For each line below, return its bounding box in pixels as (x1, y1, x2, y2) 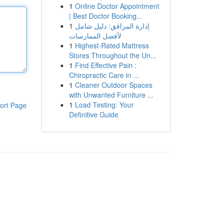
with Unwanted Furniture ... (69, 90, 153, 100)
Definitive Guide (69, 110, 118, 119)
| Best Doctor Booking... (69, 11, 143, 21)
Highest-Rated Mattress (74, 40, 149, 50)
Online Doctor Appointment (74, 1, 159, 11)
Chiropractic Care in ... (69, 70, 139, 80)
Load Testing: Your (74, 100, 134, 110)
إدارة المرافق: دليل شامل (74, 21, 149, 31)
